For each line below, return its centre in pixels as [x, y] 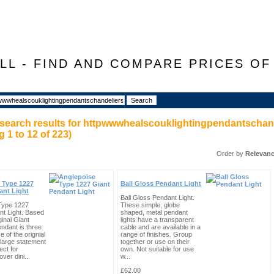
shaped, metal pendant [154, 212]
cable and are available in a [161, 227]
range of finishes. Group [156, 234]
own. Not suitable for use [157, 249]
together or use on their [155, 242]
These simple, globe [150, 205]
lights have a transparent [157, 220]
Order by [231, 154]
